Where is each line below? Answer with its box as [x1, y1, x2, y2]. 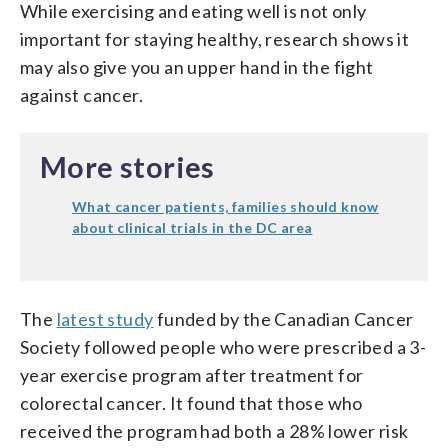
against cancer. [20, 83, 144, 106]
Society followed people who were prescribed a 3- [20, 335, 427, 358]
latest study [56, 307, 154, 330]
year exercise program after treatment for [20, 363, 364, 386]
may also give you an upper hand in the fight [20, 55, 374, 78]
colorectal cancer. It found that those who [20, 391, 363, 414]
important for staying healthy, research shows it [20, 27, 410, 50]
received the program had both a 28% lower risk [20, 419, 409, 442]
